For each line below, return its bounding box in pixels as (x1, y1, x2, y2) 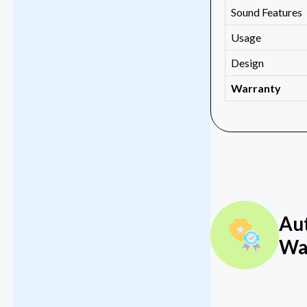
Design (230, 56, 264, 70)
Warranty (230, 82, 281, 95)
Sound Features (230, 5, 302, 19)
